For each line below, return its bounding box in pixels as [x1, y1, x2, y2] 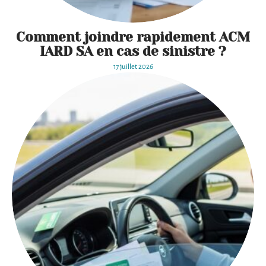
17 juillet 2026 [113, 63, 153, 71]
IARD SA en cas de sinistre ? [40, 43, 226, 59]
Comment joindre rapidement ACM [16, 29, 250, 45]
